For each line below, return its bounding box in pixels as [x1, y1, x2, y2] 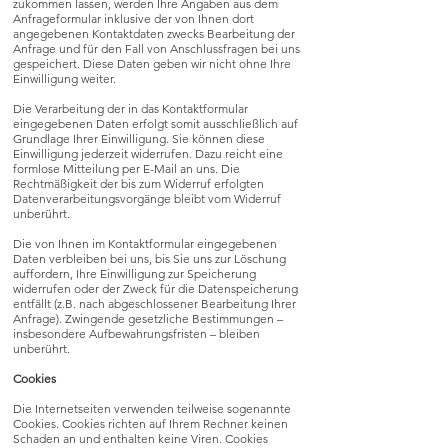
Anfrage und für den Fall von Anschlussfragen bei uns [13, 41, 300, 56]
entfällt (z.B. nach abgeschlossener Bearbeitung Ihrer [13, 296, 296, 311]
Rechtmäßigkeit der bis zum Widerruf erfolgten [13, 176, 264, 191]
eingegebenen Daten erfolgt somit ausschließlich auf [13, 116, 298, 131]
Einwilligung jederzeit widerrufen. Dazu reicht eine [13, 146, 283, 161]
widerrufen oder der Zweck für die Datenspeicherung [13, 281, 298, 296]
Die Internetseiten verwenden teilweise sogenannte [13, 401, 291, 416]
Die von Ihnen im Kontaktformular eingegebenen [13, 236, 277, 251]
